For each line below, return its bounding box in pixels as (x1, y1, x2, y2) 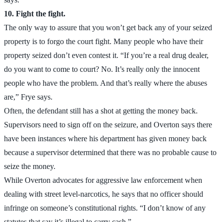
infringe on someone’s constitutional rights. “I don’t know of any (4, 203, 206, 212)
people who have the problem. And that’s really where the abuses (4, 78, 207, 87)
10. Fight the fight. (4, 9, 65, 18)
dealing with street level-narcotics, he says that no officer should (4, 189, 203, 198)
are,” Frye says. (4, 92, 53, 101)
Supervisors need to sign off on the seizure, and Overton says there (4, 120, 212, 129)
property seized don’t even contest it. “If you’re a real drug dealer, (4, 51, 209, 59)
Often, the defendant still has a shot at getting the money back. (4, 106, 198, 115)
